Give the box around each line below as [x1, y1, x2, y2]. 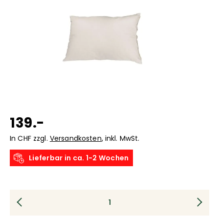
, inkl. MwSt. [101, 133, 140, 143]
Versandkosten [49, 133, 102, 143]
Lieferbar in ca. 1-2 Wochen [29, 153, 129, 163]
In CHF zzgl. [10, 133, 50, 143]
